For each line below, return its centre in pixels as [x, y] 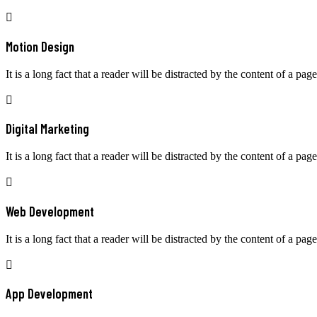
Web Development [50, 211]
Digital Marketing [47, 129]
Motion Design [40, 47]
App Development [49, 294]
